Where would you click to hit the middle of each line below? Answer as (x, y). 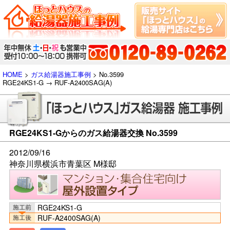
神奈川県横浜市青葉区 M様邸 (63, 163)
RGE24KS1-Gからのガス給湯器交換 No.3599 (93, 132)
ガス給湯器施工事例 (61, 74)
